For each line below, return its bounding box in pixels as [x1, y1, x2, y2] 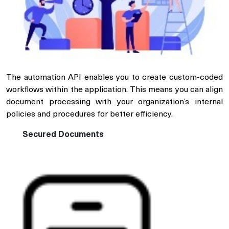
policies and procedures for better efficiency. [6, 110, 173, 119]
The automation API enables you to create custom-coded [6, 74, 223, 82]
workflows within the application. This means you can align [6, 86, 223, 95]
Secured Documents [22, 131, 104, 140]
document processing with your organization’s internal [6, 98, 223, 107]
